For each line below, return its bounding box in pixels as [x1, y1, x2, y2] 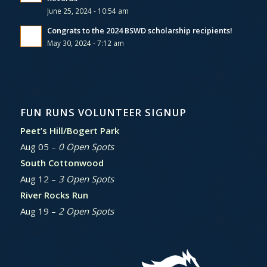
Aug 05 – [20, 140, 58, 153]
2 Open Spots [58, 204, 114, 217]
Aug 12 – [20, 172, 58, 185]
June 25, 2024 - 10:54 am [46, 5, 129, 15]
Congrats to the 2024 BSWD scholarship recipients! [46, 24, 232, 36]
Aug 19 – [20, 204, 58, 217]
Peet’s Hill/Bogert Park [20, 124, 119, 136]
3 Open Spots [58, 172, 114, 185]
